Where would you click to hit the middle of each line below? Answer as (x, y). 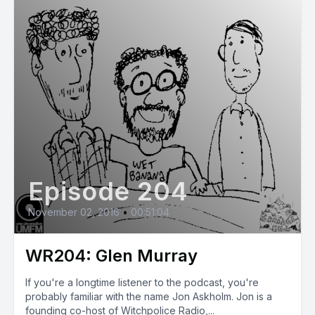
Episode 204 (108, 191)
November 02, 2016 (74, 212)
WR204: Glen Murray (111, 256)
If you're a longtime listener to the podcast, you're (142, 282)
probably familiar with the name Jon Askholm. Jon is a (149, 296)
